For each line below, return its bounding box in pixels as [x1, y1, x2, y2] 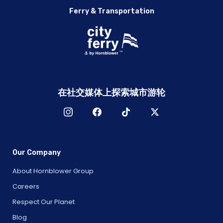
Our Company [12, 148, 61, 157]
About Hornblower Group [12, 166, 94, 176]
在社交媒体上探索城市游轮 [58, 87, 165, 98]
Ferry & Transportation [69, 6, 154, 15]
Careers [12, 181, 39, 191]
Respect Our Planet [12, 197, 75, 207]
